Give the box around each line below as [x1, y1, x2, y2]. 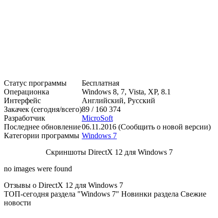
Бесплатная [82, 78, 119, 87]
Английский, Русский [82, 96, 155, 105]
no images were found [4, 164, 72, 173]
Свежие [181, 189, 206, 198]
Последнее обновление [4, 122, 81, 131]
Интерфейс [4, 96, 41, 105]
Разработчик [4, 113, 45, 122]
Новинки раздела [121, 189, 179, 198]
